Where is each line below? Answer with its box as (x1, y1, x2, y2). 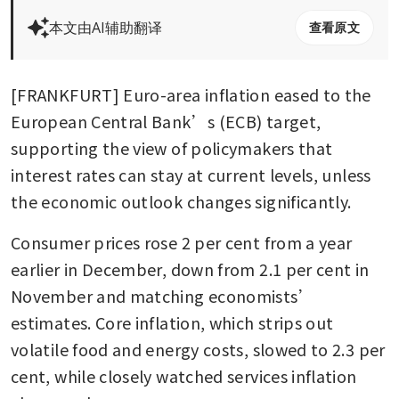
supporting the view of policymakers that (11, 135, 333, 159)
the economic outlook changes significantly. (11, 189, 355, 213)
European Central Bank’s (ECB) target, (11, 109, 322, 133)
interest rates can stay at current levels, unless (11, 162, 371, 186)
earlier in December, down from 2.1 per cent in (11, 256, 370, 281)
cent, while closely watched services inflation (11, 363, 357, 387)
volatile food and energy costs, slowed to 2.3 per (11, 337, 386, 361)
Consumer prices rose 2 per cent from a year (11, 230, 353, 254)
